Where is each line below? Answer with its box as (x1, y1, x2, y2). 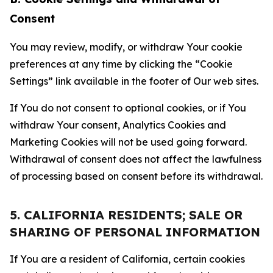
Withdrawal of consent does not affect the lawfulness (10, 153, 261, 165)
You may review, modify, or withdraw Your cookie (10, 41, 243, 53)
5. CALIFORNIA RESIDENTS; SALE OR (10, 207, 243, 222)
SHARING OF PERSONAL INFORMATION (10, 224, 260, 239)
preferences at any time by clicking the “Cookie (10, 58, 233, 70)
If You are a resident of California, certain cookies (10, 253, 245, 265)
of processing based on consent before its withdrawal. (10, 170, 263, 182)
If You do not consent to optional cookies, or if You (10, 102, 246, 114)
